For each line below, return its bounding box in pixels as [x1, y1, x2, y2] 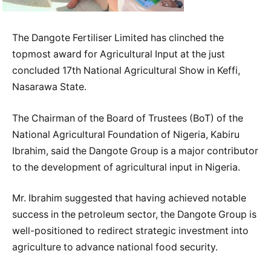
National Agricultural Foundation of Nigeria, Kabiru [12, 128, 240, 140]
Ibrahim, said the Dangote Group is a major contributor [12, 145, 258, 157]
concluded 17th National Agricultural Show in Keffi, [12, 65, 240, 77]
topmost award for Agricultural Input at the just [12, 48, 225, 60]
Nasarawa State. [12, 81, 87, 93]
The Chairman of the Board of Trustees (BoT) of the [12, 112, 243, 124]
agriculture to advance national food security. [12, 241, 218, 253]
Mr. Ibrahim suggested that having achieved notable [12, 192, 246, 204]
